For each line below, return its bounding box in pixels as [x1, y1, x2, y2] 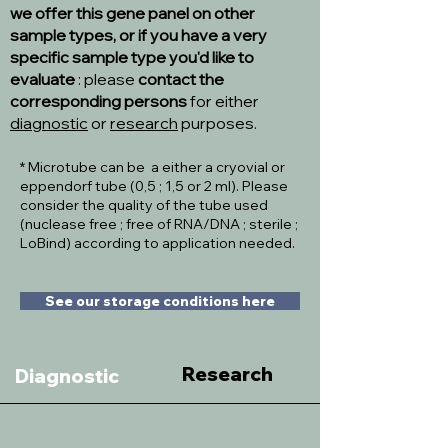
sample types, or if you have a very [10, 25, 267, 45]
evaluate [10, 69, 75, 89]
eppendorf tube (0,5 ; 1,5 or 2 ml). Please [20, 177, 288, 195]
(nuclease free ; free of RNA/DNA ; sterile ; [20, 215, 298, 233]
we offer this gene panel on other [10, 3, 255, 23]
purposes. [178, 113, 257, 133]
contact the [138, 69, 224, 89]
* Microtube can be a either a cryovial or [20, 158, 285, 176]
